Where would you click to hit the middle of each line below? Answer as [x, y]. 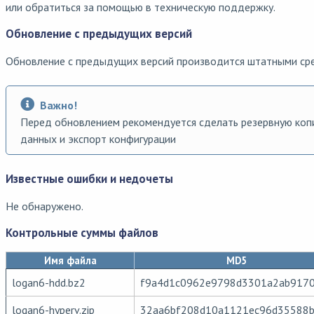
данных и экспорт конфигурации [98, 138]
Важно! [59, 105]
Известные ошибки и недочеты [89, 178]
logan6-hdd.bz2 [49, 283]
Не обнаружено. [45, 206]
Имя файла [70, 261]
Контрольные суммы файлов [82, 232]
